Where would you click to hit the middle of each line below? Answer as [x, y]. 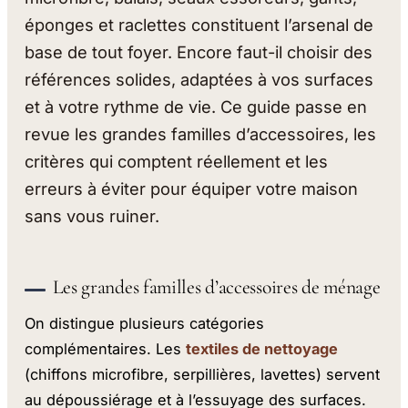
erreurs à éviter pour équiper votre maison [192, 188]
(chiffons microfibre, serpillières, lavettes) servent [203, 375]
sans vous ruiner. [92, 215]
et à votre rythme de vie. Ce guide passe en [196, 106]
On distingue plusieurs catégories [145, 324]
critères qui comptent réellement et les [177, 161]
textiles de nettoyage [262, 349]
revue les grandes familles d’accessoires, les [201, 133]
